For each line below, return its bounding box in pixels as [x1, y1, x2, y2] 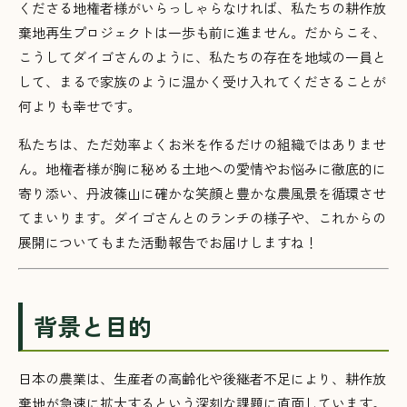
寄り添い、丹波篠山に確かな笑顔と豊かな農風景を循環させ [18, 184, 386, 203]
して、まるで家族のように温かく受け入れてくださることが [18, 72, 386, 92]
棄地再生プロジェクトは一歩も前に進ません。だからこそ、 [18, 23, 386, 43]
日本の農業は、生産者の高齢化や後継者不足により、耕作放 [18, 369, 386, 389]
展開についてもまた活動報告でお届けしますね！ [18, 233, 318, 253]
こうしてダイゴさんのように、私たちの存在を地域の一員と [18, 47, 386, 67]
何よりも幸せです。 [18, 96, 141, 116]
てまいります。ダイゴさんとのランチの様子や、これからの [18, 208, 386, 228]
